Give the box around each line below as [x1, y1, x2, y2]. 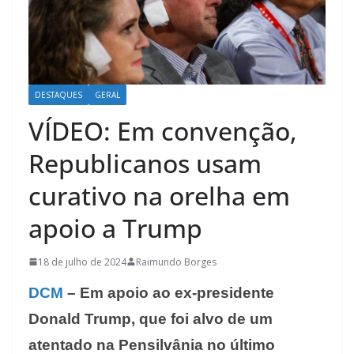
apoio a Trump [28, 210, 202, 245]
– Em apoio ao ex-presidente [63, 284, 274, 301]
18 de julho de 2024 [38, 254, 126, 269]
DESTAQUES [35, 88, 82, 100]
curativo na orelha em [28, 178, 290, 213]
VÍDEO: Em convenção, [28, 113, 297, 148]
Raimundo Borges [136, 254, 217, 269]
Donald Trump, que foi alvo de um [28, 310, 273, 327]
